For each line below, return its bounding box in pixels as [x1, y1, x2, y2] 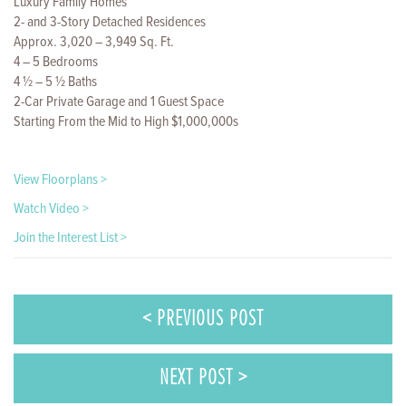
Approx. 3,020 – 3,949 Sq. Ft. [14, 32, 174, 52]
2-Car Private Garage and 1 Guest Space [14, 92, 224, 111]
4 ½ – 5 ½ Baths [14, 72, 97, 92]
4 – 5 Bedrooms [14, 52, 98, 72]
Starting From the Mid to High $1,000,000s [14, 111, 238, 131]
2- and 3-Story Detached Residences [14, 12, 206, 32]
